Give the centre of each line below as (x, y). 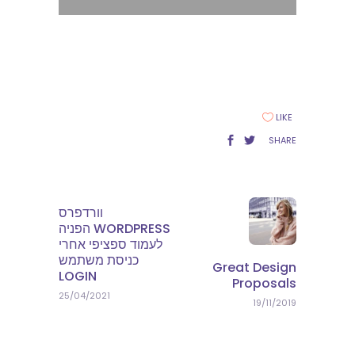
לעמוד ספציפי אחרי (111, 244)
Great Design (254, 267)
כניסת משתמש (99, 260)
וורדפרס (81, 212)
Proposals (264, 283)
